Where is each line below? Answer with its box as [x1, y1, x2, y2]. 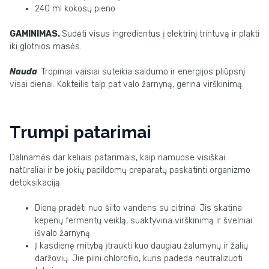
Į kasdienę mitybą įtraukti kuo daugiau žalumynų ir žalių [35, 241, 248, 251]
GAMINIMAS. [10, 29, 62, 39]
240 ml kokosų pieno [35, 4, 115, 14]
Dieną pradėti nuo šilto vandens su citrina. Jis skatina [35, 203, 242, 213]
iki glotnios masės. [10, 41, 82, 52]
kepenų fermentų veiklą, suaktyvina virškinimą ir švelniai [35, 216, 252, 226]
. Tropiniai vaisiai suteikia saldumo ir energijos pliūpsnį [37, 67, 245, 77]
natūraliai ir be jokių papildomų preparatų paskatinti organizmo [10, 165, 250, 175]
